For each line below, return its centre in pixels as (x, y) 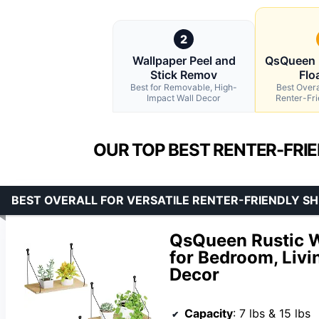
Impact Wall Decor (184, 98)
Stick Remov (184, 75)
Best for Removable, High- (184, 88)
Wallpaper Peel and (184, 61)
